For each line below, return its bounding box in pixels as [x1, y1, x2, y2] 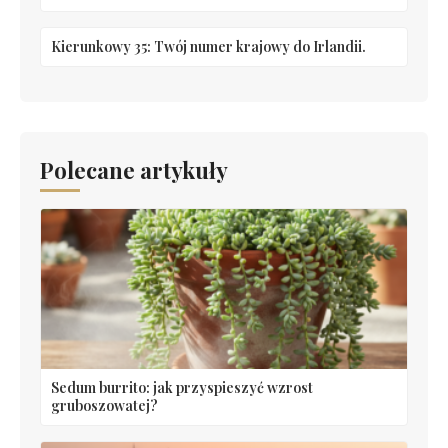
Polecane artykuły [40, 154, 228, 185]
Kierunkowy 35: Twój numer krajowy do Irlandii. [51, 36, 366, 56]
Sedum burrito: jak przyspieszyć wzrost [51, 377, 313, 397]
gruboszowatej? [51, 395, 158, 415]
